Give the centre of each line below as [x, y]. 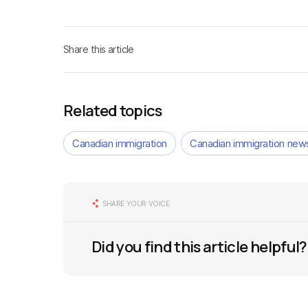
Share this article [99, 49]
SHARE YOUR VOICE [136, 203]
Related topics [113, 111]
